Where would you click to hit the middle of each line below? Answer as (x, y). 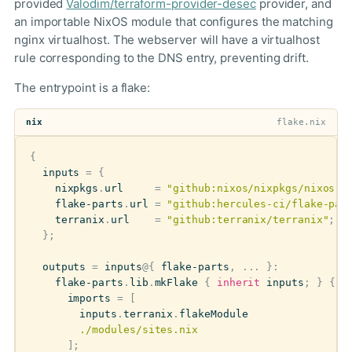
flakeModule (214, 314)
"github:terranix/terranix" (248, 220)
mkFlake (176, 282)
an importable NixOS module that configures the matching (174, 22)
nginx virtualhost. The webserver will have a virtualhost (167, 40)
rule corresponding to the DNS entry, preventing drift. (161, 58)
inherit (238, 282)
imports (89, 298)
